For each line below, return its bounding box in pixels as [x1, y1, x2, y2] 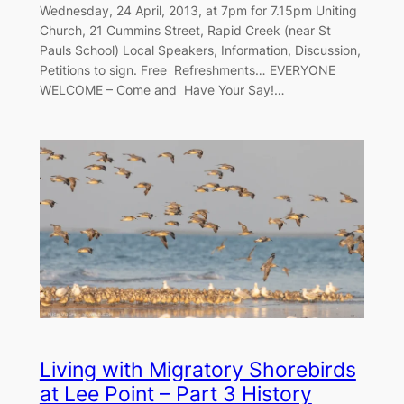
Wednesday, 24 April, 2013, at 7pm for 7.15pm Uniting [39, 2, 357, 18]
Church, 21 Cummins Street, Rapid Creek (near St [39, 22, 331, 38]
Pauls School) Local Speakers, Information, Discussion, [39, 41, 361, 58]
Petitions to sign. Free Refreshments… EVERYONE [39, 61, 335, 78]
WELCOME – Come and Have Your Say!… [39, 81, 285, 97]
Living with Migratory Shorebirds [39, 357, 356, 383]
